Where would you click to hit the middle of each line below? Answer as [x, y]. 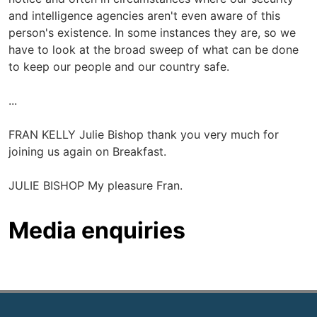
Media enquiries [97, 230]
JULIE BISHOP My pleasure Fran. [96, 185]
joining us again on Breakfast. [87, 151]
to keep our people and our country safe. [119, 66]
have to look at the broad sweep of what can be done [154, 49]
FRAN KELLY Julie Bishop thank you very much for [144, 134]
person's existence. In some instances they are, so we [152, 32]
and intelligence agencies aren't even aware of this [144, 15]
